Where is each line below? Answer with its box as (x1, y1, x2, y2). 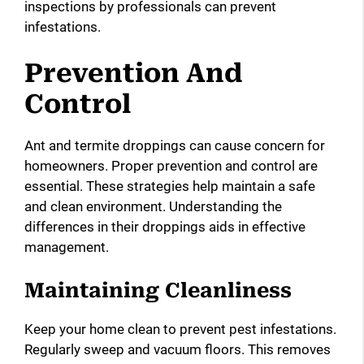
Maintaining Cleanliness (24, 278, 292, 302)
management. (24, 239, 109, 256)
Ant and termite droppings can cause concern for (24, 137, 325, 154)
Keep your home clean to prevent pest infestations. (24, 320, 336, 337)
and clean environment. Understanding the (24, 198, 282, 215)
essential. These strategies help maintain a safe (24, 178, 315, 195)
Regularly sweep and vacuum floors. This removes (24, 340, 331, 357)
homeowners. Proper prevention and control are (24, 158, 318, 175)
